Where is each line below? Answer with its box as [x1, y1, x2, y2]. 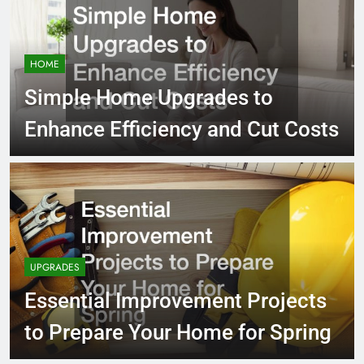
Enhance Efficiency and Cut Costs [24, 117, 339, 142]
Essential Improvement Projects [24, 288, 327, 314]
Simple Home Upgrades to [24, 85, 273, 110]
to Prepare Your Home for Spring [24, 320, 331, 345]
